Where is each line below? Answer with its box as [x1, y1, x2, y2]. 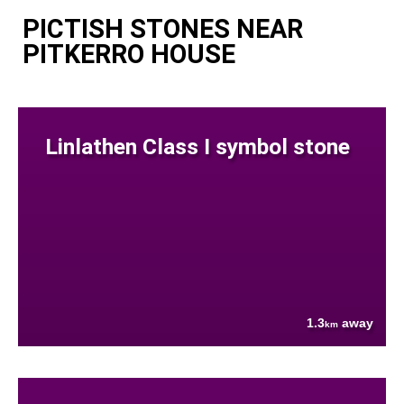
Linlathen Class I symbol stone [45, 133, 351, 160]
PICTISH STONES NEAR [23, 13, 303, 44]
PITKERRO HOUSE [23, 38, 235, 69]
